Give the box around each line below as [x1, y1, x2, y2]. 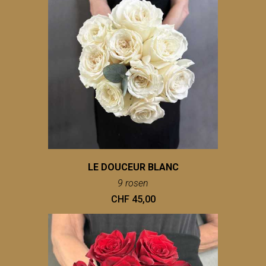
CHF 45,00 [110, 194, 156, 205]
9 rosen [118, 178, 148, 189]
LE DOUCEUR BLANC [87, 161, 179, 173]
